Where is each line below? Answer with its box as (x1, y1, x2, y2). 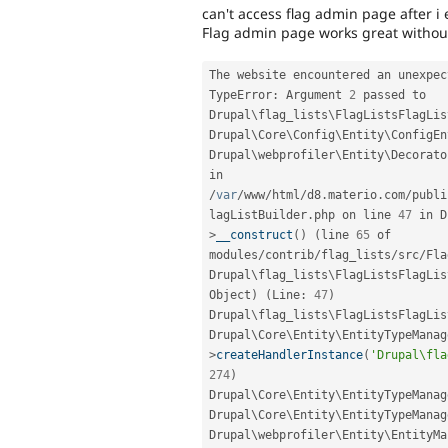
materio (328, 187, 377, 202)
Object (209, 287, 251, 302)
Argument (279, 87, 349, 102)
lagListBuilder (209, 207, 307, 222)
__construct (216, 227, 293, 242)
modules (209, 247, 258, 262)
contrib (265, 247, 314, 262)
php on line (314, 207, 398, 222)
